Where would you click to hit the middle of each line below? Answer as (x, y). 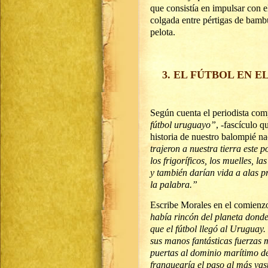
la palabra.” (174, 185)
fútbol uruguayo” (183, 125)
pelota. (163, 32)
